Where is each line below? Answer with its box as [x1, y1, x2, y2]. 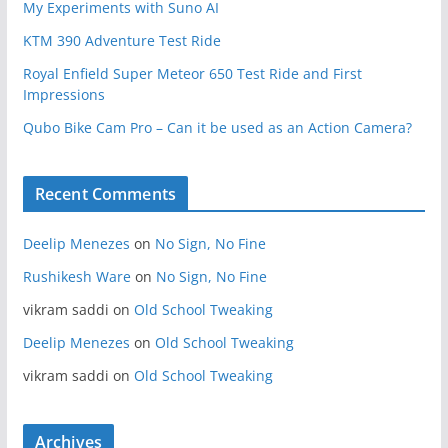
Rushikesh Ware [22, 267, 131, 286]
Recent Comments [34, 183, 177, 205]
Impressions [22, 85, 105, 104]
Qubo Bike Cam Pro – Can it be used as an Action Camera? [22, 118, 412, 137]
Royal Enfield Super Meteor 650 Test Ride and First [22, 64, 362, 83]
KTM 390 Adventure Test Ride [22, 31, 221, 50]
